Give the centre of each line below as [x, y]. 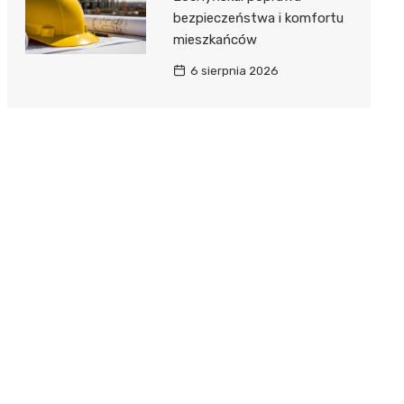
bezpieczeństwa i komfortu [258, 18]
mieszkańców [215, 39]
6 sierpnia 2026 [234, 70]
